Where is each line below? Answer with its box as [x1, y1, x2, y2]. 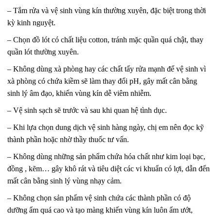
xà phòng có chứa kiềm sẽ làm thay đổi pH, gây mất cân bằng [7, 76, 197, 85]
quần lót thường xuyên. [7, 47, 79, 56]
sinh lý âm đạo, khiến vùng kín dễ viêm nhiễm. [7, 89, 151, 97]
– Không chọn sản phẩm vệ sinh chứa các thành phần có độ [7, 193, 191, 202]
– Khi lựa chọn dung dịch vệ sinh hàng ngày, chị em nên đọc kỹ [7, 123, 204, 131]
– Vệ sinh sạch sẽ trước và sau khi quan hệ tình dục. [7, 106, 167, 114]
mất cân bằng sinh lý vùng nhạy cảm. [7, 176, 122, 185]
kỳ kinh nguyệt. [7, 18, 55, 27]
